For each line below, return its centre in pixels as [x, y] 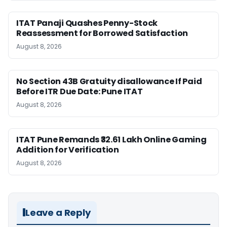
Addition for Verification [68, 149]
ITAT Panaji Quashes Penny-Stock [87, 23]
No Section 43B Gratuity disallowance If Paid [109, 81]
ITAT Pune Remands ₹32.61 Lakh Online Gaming [111, 139]
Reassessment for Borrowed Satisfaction [102, 33]
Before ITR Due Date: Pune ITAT [80, 91]
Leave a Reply [58, 212]
